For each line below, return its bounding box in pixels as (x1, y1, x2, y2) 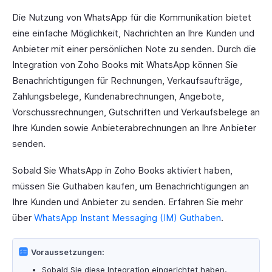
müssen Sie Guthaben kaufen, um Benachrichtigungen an (12, 180, 249, 192)
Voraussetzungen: (31, 247, 104, 257)
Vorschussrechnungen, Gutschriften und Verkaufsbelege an (12, 106, 260, 118)
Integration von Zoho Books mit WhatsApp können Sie (12, 59, 238, 70)
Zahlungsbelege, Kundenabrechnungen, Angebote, (12, 90, 224, 102)
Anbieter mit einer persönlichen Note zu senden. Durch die (12, 43, 256, 55)
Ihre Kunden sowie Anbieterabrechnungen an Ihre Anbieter (12, 122, 256, 134)
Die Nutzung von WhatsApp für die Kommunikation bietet (12, 12, 251, 23)
